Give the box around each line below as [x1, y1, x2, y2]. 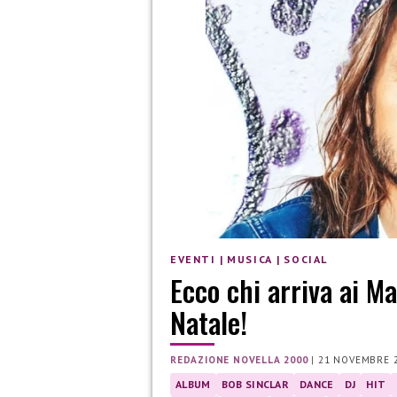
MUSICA [227, 253, 273, 267]
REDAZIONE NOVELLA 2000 [170, 353, 308, 366]
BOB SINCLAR [221, 377, 290, 391]
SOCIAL [284, 253, 329, 267]
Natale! [170, 300, 247, 343]
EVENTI [170, 253, 216, 267]
